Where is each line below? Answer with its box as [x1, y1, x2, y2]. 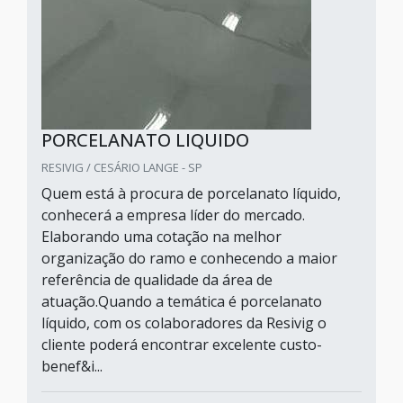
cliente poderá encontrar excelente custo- [41, 335, 322, 354]
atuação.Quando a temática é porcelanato [41, 291, 322, 311]
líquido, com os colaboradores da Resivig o [41, 313, 327, 333]
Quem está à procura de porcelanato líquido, [41, 184, 341, 203]
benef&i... [41, 356, 103, 376]
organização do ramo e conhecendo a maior [41, 248, 337, 268]
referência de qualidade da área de [41, 270, 273, 290]
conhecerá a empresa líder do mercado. [41, 205, 305, 225]
